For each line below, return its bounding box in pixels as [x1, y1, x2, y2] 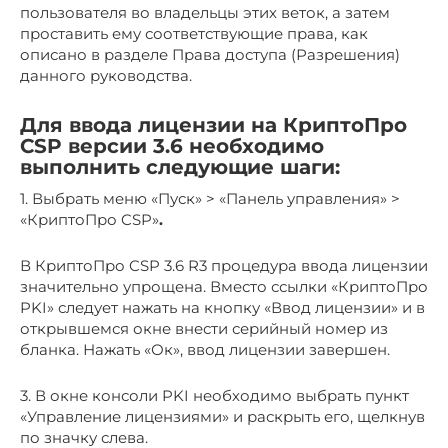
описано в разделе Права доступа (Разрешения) [20, 45, 400, 64]
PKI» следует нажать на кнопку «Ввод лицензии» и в [20, 298, 425, 317]
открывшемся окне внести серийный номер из [20, 319, 388, 338]
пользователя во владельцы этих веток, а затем [20, 3, 390, 22]
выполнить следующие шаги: [20, 155, 340, 180]
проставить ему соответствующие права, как [20, 24, 368, 43]
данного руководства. [20, 66, 192, 85]
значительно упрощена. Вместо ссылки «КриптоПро [20, 277, 428, 296]
